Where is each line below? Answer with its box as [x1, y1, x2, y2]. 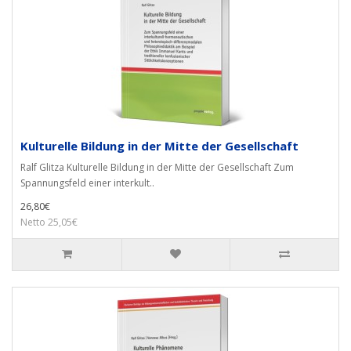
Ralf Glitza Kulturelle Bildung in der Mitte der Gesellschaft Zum [20, 161, 294, 174]
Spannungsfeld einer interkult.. [20, 176, 154, 190]
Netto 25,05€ [20, 215, 78, 229]
